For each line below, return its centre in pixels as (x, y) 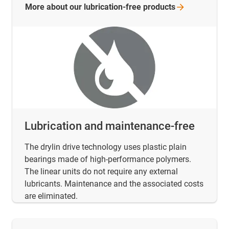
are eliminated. (51, 196)
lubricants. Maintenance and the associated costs (114, 184)
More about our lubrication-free (84, 7)
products (159, 7)
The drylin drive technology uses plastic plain (106, 147)
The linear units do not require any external (101, 171)
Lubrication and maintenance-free (110, 126)
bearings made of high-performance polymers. (108, 159)
